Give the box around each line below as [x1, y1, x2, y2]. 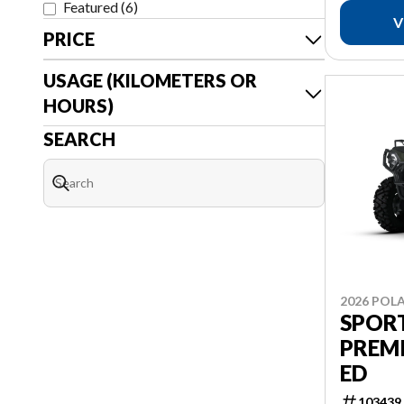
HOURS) [43, 95, 114, 116]
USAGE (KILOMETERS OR [43, 69, 257, 91]
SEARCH [43, 128, 115, 150]
